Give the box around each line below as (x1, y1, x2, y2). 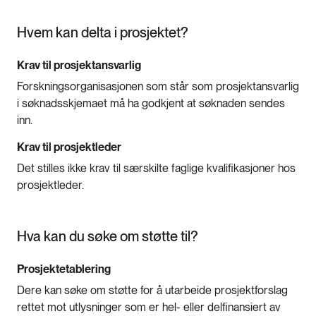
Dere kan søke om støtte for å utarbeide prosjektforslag (17, 283, 288, 297)
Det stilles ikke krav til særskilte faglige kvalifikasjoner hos (17, 161, 296, 175)
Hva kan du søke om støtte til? (17, 227, 198, 245)
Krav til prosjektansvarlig (17, 58, 143, 72)
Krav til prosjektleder (17, 140, 123, 154)
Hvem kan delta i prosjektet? (17, 23, 188, 41)
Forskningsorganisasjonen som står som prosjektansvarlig (17, 79, 299, 93)
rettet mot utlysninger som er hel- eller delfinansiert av (17, 300, 281, 314)
